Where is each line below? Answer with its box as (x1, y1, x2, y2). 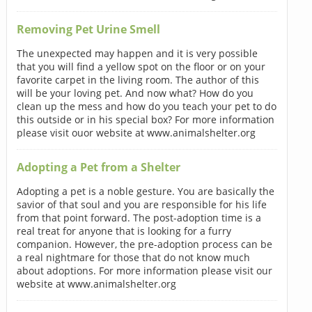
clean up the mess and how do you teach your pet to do (16, 99, 276, 113)
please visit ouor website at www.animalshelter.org (16, 125, 256, 139)
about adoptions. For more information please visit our (16, 263, 272, 277)
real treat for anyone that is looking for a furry (16, 224, 231, 237)
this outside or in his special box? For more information (16, 112, 274, 126)
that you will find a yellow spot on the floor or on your (16, 59, 265, 73)
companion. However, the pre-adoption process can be (16, 237, 272, 251)
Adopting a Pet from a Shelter (16, 159, 180, 175)
